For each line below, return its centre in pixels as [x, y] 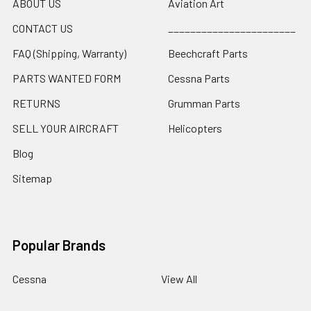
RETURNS [36, 103]
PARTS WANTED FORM [67, 78]
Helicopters [195, 128]
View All [179, 278]
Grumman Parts [204, 103]
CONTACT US [43, 28]
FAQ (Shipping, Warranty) [69, 53]
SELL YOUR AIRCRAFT [66, 128]
